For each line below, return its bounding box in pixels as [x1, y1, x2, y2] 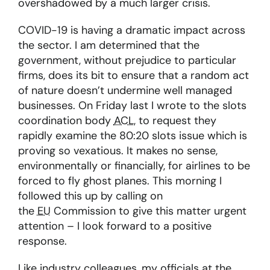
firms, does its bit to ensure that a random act [17, 68, 249, 83]
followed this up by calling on [17, 189, 163, 204]
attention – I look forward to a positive [17, 219, 212, 234]
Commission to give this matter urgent [50, 204, 246, 219]
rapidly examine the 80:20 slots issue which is [17, 128, 247, 143]
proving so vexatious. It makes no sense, [17, 143, 218, 159]
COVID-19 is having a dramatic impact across [17, 23, 245, 38]
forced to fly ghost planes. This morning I [17, 174, 222, 189]
